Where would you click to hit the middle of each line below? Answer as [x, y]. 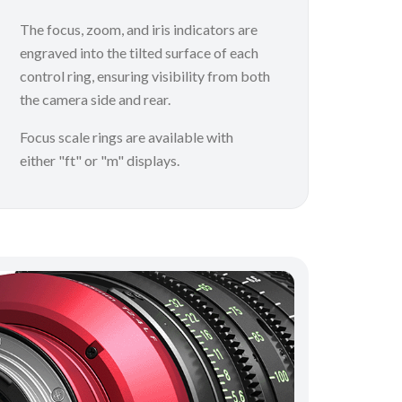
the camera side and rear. [96, 99]
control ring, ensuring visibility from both [145, 75]
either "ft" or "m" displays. [100, 160]
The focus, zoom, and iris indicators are [139, 29]
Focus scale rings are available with [127, 136]
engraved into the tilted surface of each [140, 52]
